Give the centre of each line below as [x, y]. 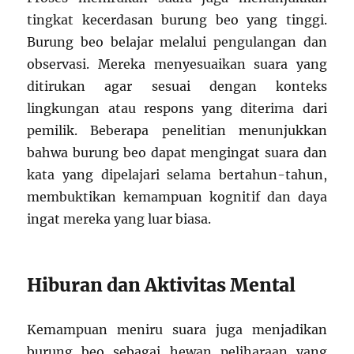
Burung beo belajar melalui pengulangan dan [177, 41]
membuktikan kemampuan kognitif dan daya [177, 196]
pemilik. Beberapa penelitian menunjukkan [177, 130]
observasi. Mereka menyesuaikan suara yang [177, 64]
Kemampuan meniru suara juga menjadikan [177, 329]
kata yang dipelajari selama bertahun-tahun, [177, 174]
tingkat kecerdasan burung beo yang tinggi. [177, 19]
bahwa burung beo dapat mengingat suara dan [177, 152]
